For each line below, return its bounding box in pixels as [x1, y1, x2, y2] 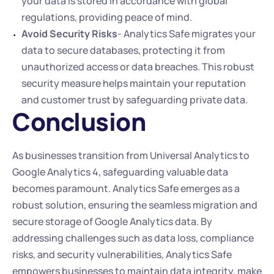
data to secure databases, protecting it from [21, 43, 225, 57]
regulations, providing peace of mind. [21, 10, 192, 24]
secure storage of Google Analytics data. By [12, 215, 212, 228]
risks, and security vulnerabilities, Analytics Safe [12, 248, 232, 261]
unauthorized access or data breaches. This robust [21, 60, 254, 73]
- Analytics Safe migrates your [117, 27, 256, 40]
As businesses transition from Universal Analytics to [12, 149, 250, 162]
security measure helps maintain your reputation [21, 76, 246, 90]
